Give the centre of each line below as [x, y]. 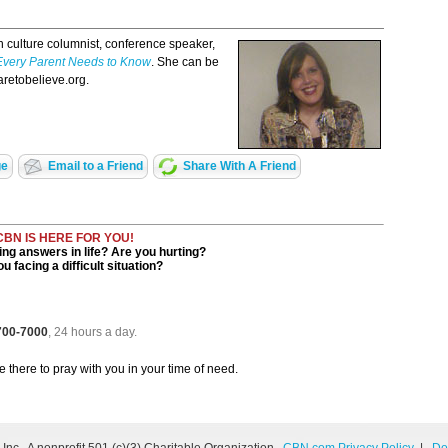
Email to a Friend [95, 166]
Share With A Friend [239, 166]
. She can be [185, 62]
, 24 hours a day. [92, 332]
